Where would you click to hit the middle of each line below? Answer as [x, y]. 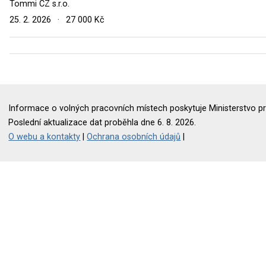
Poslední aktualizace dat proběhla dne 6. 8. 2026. [102, 122]
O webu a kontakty [45, 137]
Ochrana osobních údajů [134, 137]
